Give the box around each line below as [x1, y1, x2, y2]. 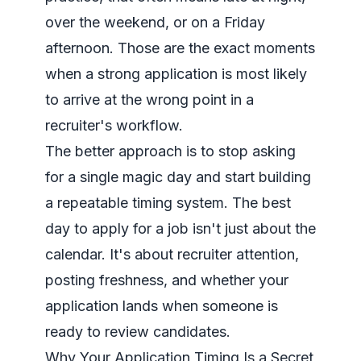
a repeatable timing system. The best [45, 194, 291, 211]
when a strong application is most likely [45, 65, 307, 82]
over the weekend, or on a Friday [45, 14, 265, 31]
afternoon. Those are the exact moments [45, 39, 315, 56]
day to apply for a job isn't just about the [45, 220, 316, 237]
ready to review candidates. [45, 323, 230, 340]
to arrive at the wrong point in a [45, 91, 254, 108]
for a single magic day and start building [45, 168, 311, 185]
